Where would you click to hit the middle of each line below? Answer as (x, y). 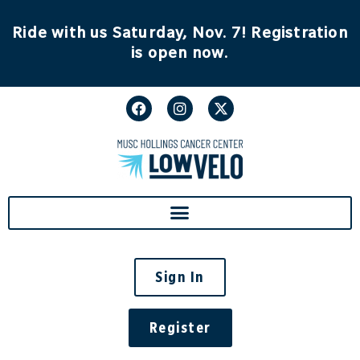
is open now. (180, 52)
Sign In (180, 276)
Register (180, 327)
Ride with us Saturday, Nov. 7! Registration (180, 32)
